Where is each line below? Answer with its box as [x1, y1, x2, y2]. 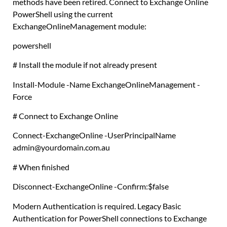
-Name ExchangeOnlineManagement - [65, 79, 200, 89]
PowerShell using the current [13, 9, 113, 19]
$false [148, 181, 169, 192]
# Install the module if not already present [13, 60, 157, 70]
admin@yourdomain [13, 142, 84, 153]
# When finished [13, 162, 69, 172]
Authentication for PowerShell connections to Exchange [13, 213, 207, 223]
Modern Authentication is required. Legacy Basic [13, 201, 181, 211]
